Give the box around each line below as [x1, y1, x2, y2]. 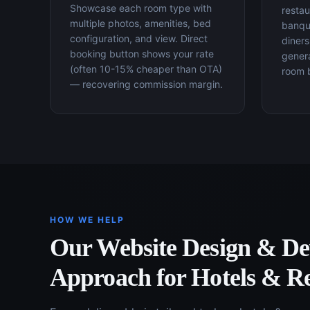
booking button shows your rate [70, 48, 214, 60]
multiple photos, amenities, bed [70, 17, 211, 29]
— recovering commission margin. [70, 78, 223, 90]
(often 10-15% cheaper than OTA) [70, 63, 222, 75]
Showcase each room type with [70, 2, 212, 14]
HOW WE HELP [50, 215, 125, 225]
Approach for [50, 264, 192, 291]
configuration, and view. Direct [70, 33, 208, 44]
